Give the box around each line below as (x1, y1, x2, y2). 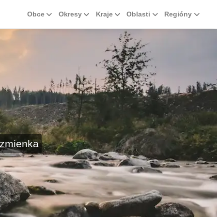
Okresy (58, 10, 82, 18)
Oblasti (126, 10, 151, 18)
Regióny (164, 10, 192, 18)
